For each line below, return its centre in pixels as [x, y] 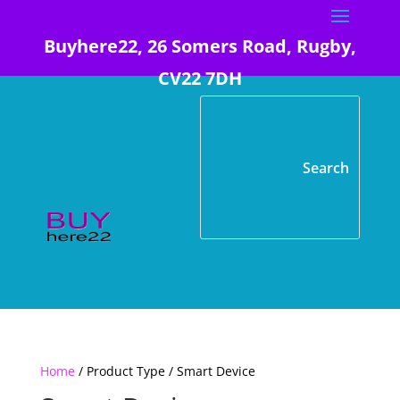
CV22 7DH [200, 78]
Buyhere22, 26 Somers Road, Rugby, [200, 46]
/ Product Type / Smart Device [165, 371]
